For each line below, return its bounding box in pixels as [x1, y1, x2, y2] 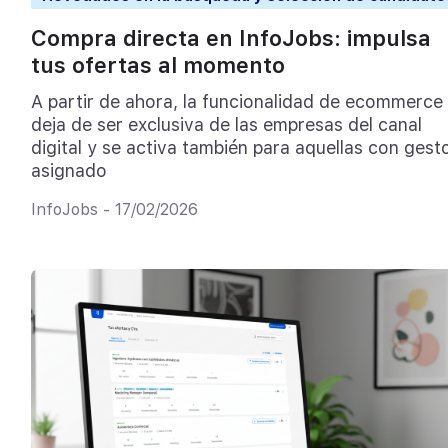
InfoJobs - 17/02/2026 [30, 199, 198, 219]
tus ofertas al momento [30, 51, 285, 78]
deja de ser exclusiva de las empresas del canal [30, 114, 422, 136]
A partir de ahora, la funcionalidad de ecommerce [30, 91, 443, 113]
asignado [30, 160, 107, 182]
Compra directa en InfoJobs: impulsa [30, 24, 431, 51]
